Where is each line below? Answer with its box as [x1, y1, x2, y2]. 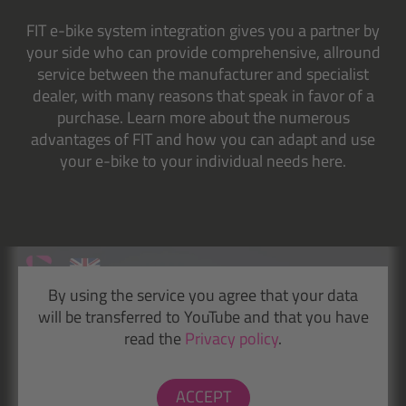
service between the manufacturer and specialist [37, 62, 369, 87]
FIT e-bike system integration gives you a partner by [26, 18, 380, 43]
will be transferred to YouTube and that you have [37, 304, 369, 330]
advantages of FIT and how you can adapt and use [31, 127, 375, 152]
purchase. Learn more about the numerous [56, 105, 350, 130]
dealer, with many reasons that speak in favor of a [32, 83, 374, 109]
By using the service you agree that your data [48, 283, 358, 308]
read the [124, 326, 185, 352]
